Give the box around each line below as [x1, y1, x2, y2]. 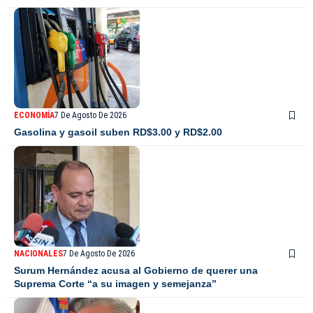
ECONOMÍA [14, 110, 54, 121]
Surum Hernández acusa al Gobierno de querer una [14, 265, 258, 277]
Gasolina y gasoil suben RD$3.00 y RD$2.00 [14, 126, 222, 138]
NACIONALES [14, 249, 63, 259]
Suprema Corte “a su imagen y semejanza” [14, 278, 217, 290]
